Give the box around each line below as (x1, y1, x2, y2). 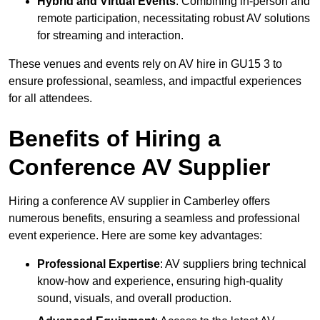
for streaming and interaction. (37, 29, 184, 41)
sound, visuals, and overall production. (37, 291, 231, 304)
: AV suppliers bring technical (160, 257, 306, 270)
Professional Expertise (37, 257, 160, 270)
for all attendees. (9, 91, 92, 104)
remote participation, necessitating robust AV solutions (37, 11, 310, 24)
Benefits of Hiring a (9, 125, 221, 151)
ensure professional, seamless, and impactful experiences (9, 74, 301, 87)
